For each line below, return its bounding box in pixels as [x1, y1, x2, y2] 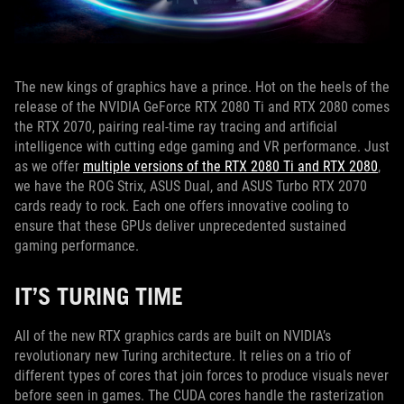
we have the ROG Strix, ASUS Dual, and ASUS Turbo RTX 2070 [14, 178, 367, 195]
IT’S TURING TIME [14, 281, 183, 310]
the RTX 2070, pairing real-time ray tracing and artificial [14, 118, 337, 135]
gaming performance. [14, 237, 139, 254]
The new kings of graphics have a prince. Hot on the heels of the [14, 78, 390, 96]
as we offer [14, 158, 83, 175]
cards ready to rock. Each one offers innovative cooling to [14, 197, 349, 215]
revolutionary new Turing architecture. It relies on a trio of [14, 347, 351, 364]
